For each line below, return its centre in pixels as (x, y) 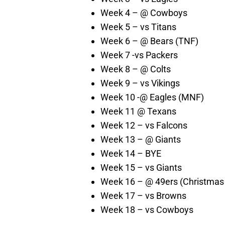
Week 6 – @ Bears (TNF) (149, 41)
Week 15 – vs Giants (141, 168)
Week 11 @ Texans (138, 111)
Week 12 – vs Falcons (144, 126)
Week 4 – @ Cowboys (144, 13)
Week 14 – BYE (131, 154)
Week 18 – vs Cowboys (147, 210)
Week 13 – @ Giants (141, 140)
